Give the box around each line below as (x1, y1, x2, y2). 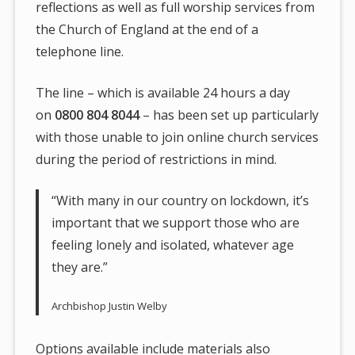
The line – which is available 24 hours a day (36, 83, 291, 101)
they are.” (52, 258, 109, 276)
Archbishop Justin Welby (52, 298, 168, 313)
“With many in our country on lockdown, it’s (52, 191, 310, 209)
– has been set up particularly (139, 105, 319, 124)
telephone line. (36, 42, 124, 60)
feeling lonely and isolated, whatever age (52, 235, 295, 254)
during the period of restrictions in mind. (36, 150, 277, 168)
